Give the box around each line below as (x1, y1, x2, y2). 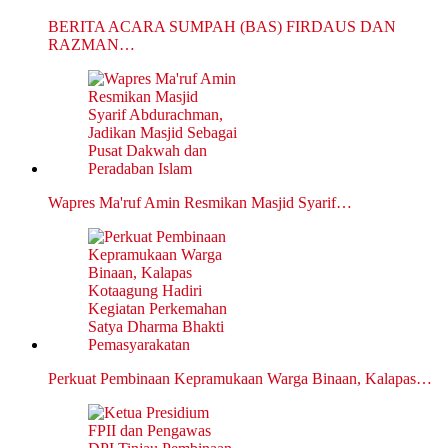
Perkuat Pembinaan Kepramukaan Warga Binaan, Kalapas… (48, 370, 432, 388)
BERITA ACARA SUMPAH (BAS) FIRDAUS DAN (48, 18, 396, 36)
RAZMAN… (48, 36, 135, 54)
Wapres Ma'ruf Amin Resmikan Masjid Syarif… (48, 194, 352, 212)
